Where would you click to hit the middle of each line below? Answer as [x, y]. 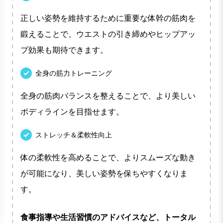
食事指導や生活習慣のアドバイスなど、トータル [108, 217]
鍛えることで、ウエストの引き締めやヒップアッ [108, 34]
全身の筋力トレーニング [73, 73]
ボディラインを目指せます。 [72, 111]
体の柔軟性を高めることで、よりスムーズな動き [108, 157]
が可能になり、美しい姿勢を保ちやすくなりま [104, 173]
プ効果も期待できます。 [64, 50]
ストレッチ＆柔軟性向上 [73, 135]
